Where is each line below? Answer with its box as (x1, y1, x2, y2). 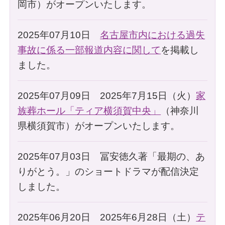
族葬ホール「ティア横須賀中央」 (18, 105, 161, 116)
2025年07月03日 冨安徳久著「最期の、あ (18, 151, 205, 162)
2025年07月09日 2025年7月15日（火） (18, 90, 196, 101)
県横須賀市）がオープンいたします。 (18, 120, 180, 131)
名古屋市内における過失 (100, 29, 205, 40)
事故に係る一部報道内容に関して (18, 44, 161, 55)
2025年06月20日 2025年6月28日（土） (18, 211, 196, 222)
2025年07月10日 (18, 29, 100, 40)
